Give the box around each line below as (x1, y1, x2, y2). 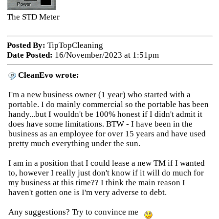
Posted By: (6, 41, 45, 50)
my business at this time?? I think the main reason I (8, 178, 185, 187)
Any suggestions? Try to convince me (8, 207, 144, 217)
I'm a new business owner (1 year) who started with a (8, 90, 191, 99)
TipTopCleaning (45, 41, 103, 50)
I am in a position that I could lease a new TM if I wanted (8, 158, 205, 168)
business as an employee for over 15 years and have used (8, 129, 206, 138)
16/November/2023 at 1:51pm (52, 50, 159, 60)
